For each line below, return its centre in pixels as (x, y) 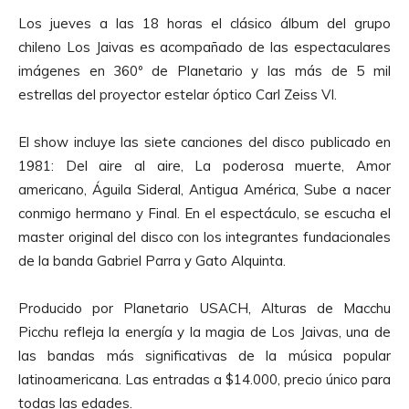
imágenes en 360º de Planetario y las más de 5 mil (204, 70)
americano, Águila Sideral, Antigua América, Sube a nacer (204, 189)
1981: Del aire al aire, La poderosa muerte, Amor (204, 165)
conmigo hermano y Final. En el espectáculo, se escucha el (204, 213)
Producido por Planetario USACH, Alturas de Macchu (204, 308)
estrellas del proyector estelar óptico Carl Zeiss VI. (178, 94)
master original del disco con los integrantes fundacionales (204, 236)
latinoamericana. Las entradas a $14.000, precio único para (204, 379)
